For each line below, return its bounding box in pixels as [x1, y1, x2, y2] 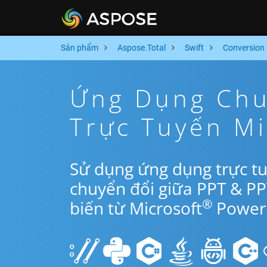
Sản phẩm [61, 43, 98, 52]
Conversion [223, 43, 265, 52]
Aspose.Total [117, 43, 166, 52]
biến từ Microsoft [70, 197, 202, 219]
